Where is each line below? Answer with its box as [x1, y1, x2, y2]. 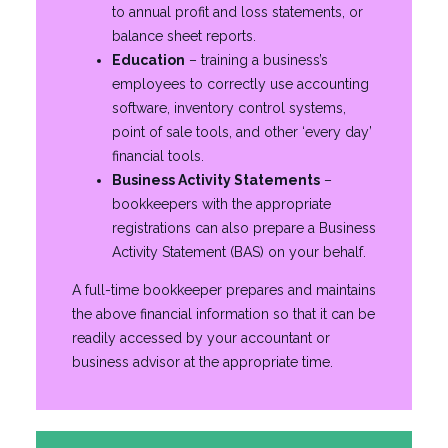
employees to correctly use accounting [112, 76, 369, 92]
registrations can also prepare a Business [112, 220, 376, 236]
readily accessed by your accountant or [72, 330, 330, 346]
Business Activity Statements [112, 172, 320, 188]
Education [112, 52, 185, 68]
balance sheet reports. [112, 28, 256, 44]
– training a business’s [185, 52, 328, 68]
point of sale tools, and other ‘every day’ [112, 124, 372, 140]
